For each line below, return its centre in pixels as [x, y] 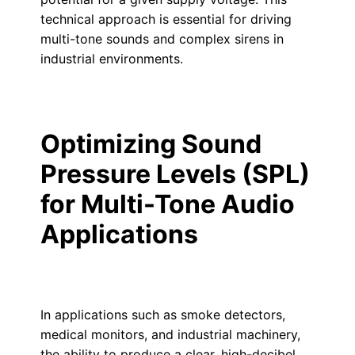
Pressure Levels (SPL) [175, 174]
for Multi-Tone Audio [167, 204]
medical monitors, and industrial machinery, [170, 334]
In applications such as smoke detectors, [162, 315]
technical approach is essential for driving [166, 19]
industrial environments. [111, 59]
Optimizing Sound [151, 144]
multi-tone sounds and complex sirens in [162, 39]
